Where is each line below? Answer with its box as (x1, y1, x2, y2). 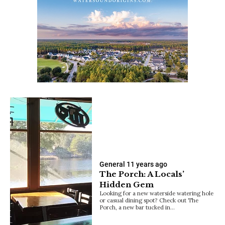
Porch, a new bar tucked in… (99, 203, 175, 211)
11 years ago (127, 160, 168, 168)
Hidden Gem (99, 179, 154, 189)
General (99, 160, 126, 168)
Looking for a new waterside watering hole (99, 189, 214, 197)
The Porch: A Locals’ (99, 169, 185, 179)
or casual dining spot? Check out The (99, 196, 199, 204)
